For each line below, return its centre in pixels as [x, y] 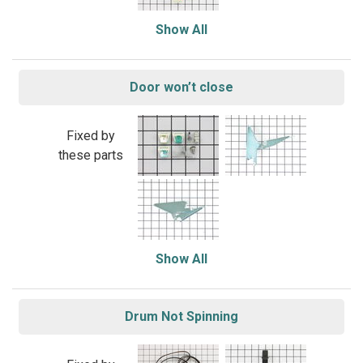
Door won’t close [181, 87]
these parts [90, 155]
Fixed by [90, 135]
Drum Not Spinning [181, 316]
